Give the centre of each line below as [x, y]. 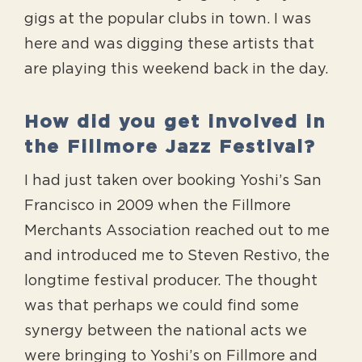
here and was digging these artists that [169, 45]
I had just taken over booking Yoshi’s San [173, 181]
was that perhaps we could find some [162, 307]
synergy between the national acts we [166, 332]
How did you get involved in [175, 122]
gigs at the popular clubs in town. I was [168, 20]
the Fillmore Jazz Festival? [170, 147]
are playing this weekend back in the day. [176, 70]
